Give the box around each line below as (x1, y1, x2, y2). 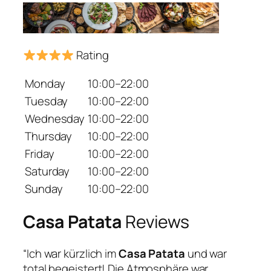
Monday (25, 75, 65, 91)
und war (184, 245, 227, 261)
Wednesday (25, 110, 85, 126)
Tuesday (25, 93, 68, 109)
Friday (25, 145, 54, 162)
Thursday (25, 128, 73, 144)
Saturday (25, 163, 70, 179)
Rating (74, 47, 109, 64)
